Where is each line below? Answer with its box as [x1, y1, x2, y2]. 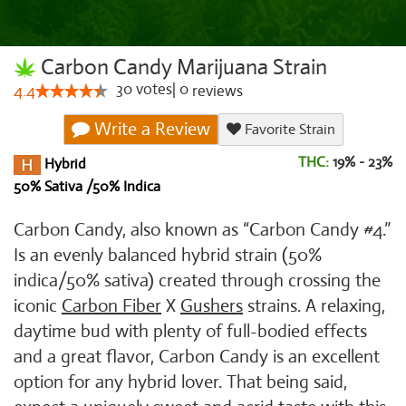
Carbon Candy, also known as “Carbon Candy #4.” [14, 218, 391, 241]
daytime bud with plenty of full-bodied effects [14, 320, 367, 343]
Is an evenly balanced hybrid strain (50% [14, 244, 322, 266]
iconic [14, 295, 62, 317]
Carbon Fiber [62, 295, 161, 317]
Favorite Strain [240, 121, 335, 139]
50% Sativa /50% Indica [14, 178, 160, 196]
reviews [188, 82, 243, 101]
